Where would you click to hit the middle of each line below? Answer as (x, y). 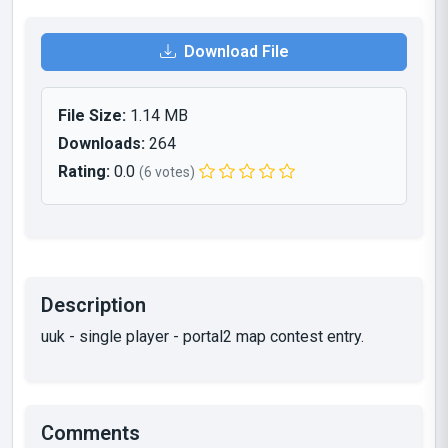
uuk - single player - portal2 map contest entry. (202, 336)
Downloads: (101, 143)
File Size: (92, 115)
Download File (234, 51)
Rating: (84, 171)
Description (93, 305)
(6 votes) (167, 172)
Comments (90, 433)
